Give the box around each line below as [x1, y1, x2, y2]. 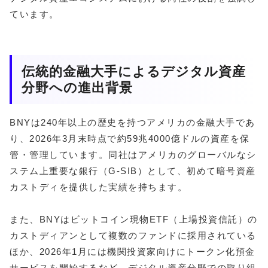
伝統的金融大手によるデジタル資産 [22, 63, 246, 79]
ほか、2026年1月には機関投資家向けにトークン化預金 [10, 246, 255, 257]
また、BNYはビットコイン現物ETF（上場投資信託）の [10, 214, 258, 225]
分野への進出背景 [22, 80, 133, 95]
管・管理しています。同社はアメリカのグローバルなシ [10, 150, 257, 160]
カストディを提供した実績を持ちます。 [10, 182, 187, 193]
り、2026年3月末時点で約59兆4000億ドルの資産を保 [10, 133, 250, 144]
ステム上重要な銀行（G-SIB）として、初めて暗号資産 [10, 166, 256, 176]
